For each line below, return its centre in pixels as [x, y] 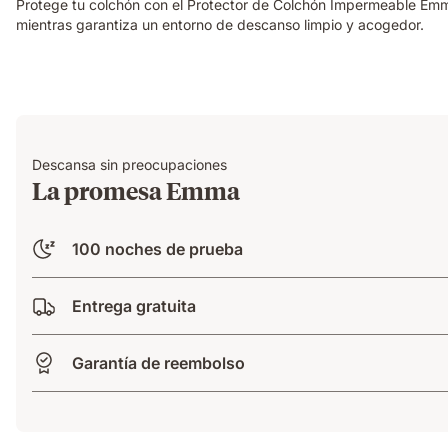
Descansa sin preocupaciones [129, 164]
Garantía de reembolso [158, 362]
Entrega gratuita [134, 305]
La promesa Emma [136, 189]
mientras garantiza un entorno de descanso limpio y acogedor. [220, 24]
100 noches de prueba [157, 248]
